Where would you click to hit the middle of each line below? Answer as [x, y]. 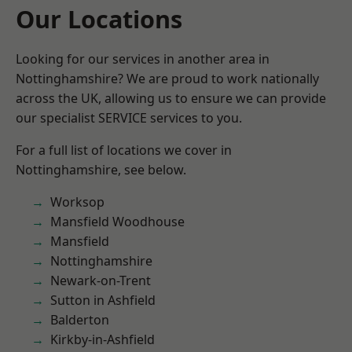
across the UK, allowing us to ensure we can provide [171, 98]
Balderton [80, 320]
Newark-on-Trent [101, 280]
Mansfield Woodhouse [117, 222]
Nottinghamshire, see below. [101, 170]
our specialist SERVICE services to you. [129, 118]
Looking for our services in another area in [143, 59]
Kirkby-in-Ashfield [103, 339]
